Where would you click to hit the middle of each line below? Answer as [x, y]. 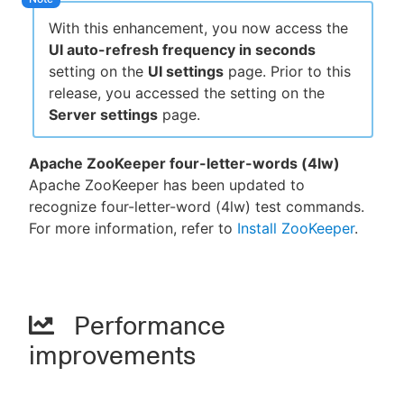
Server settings [103, 114]
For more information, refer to [133, 228]
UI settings [186, 71]
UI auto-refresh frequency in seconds [182, 49]
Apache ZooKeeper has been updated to [167, 184]
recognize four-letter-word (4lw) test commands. [197, 206]
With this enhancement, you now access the [198, 28]
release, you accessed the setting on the [187, 92]
